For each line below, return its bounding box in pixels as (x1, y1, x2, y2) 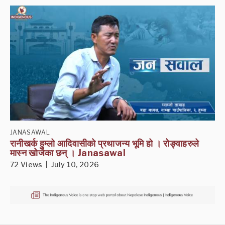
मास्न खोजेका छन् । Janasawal (10, 147, 126, 158)
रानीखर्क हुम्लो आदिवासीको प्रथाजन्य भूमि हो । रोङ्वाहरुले (10, 138, 199, 149)
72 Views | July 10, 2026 (10, 160, 99, 169)
